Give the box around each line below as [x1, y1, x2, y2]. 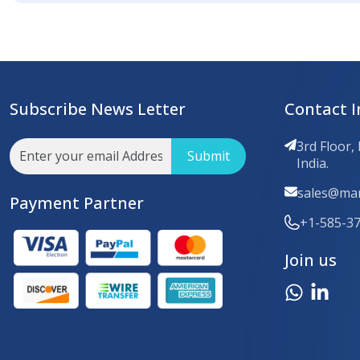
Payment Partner [10, 191, 144, 214]
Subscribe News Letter [10, 97, 186, 120]
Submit [187, 147, 230, 166]
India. [296, 153, 329, 172]
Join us [284, 248, 337, 271]
